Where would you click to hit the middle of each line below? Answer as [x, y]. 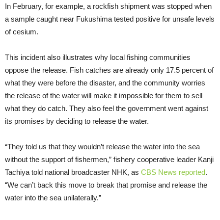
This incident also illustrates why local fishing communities [98, 57]
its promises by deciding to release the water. [77, 121]
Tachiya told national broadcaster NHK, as [73, 172]
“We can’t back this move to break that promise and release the [106, 185]
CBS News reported [173, 172]
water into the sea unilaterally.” [53, 198]
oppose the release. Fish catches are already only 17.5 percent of [109, 70]
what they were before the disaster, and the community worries [105, 83]
